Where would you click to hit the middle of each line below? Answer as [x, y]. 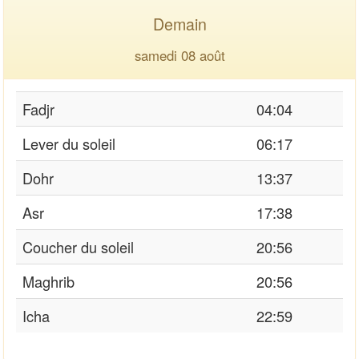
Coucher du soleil [78, 246]
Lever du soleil [69, 143]
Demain [179, 23]
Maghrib [48, 281]
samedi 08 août [179, 55]
